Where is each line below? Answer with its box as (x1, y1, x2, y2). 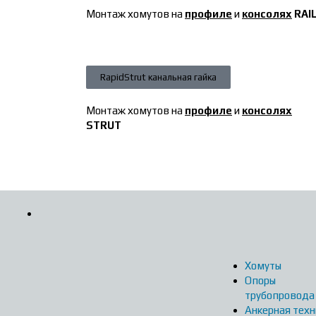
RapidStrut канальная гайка (100, 71, 217, 83)
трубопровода (244, 288, 315, 301)
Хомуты (244, 259, 281, 272)
